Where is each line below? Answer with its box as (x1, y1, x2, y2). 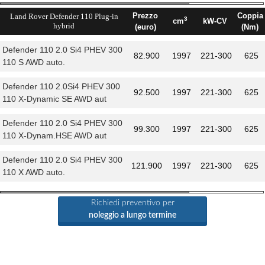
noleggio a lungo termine (89, 211, 176, 219)
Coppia (237, 11, 263, 20)
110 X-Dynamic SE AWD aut (2, 94, 106, 104)
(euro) (134, 22, 156, 31)
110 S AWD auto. (2, 57, 65, 67)
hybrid (53, 21, 75, 30)
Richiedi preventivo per (91, 199, 174, 207)
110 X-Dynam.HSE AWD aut (2, 131, 106, 140)
